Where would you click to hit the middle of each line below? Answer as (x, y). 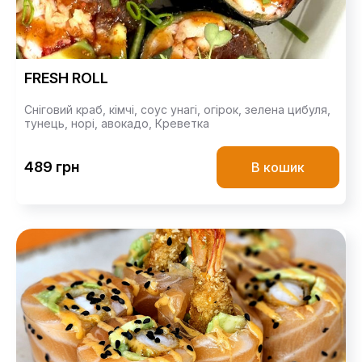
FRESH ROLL (66, 78)
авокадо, (128, 123)
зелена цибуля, (288, 109)
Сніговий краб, (67, 109)
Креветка (182, 123)
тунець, (48, 123)
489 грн (52, 167)
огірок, (224, 109)
